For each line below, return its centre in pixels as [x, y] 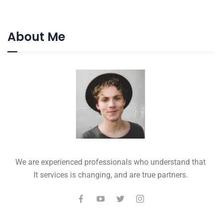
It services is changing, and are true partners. [110, 175]
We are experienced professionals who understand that [110, 162]
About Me [36, 37]
